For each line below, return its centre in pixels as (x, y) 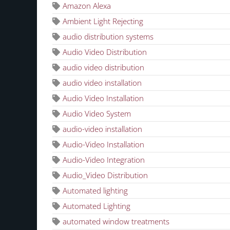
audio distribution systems (108, 36)
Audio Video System (97, 113)
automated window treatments (116, 221)
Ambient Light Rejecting (103, 21)
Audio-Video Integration (104, 159)
